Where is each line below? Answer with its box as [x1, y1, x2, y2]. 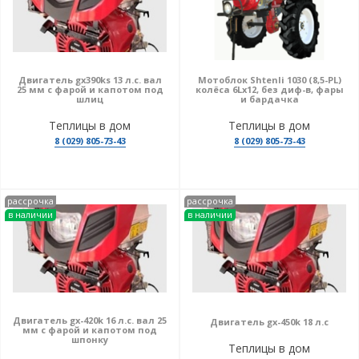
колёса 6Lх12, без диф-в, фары [195, 83, 344, 95]
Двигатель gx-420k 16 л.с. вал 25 [13, 314, 167, 326]
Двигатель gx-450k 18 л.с [210, 316, 329, 328]
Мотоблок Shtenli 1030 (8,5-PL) [197, 74, 341, 86]
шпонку [71, 333, 108, 345]
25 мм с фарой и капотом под [16, 83, 163, 95]
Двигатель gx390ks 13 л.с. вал [18, 74, 162, 86]
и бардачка [240, 93, 299, 105]
